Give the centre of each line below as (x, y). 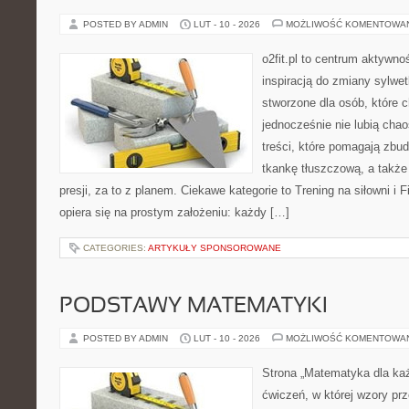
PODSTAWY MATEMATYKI (194, 307)
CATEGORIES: (115, 248)
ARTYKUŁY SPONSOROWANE (215, 248)
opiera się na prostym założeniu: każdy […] (174, 212)
